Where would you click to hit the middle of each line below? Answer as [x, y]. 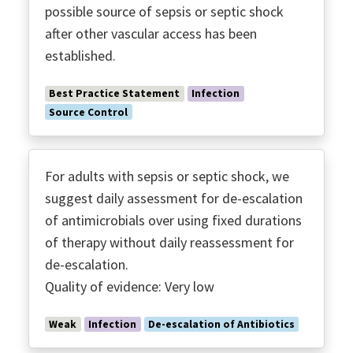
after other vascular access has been [151, 34]
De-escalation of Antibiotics [221, 324]
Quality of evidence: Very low [130, 286]
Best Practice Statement [115, 94]
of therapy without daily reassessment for [169, 242]
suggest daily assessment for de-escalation [174, 198]
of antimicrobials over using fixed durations [173, 220]
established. [80, 56]
